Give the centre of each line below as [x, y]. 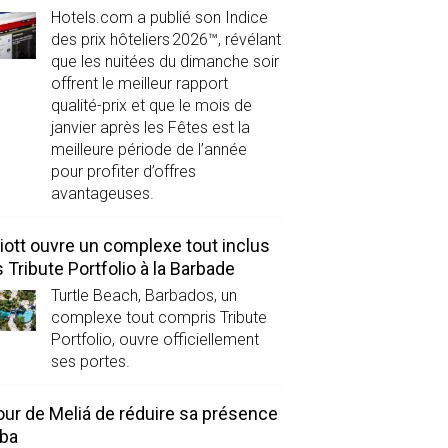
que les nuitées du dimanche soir [164, 61]
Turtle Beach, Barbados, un [143, 295]
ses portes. [90, 361]
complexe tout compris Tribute [158, 317]
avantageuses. [102, 193]
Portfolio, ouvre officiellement [154, 339]
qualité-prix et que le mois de [151, 105]
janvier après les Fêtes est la [150, 127]
